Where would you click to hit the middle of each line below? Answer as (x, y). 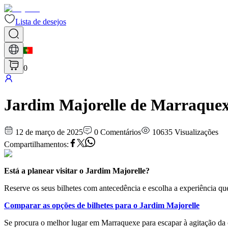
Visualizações (196, 132)
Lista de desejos (41, 22)
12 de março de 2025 (49, 132)
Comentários (121, 132)
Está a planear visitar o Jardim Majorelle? (77, 170)
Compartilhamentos (35, 144)
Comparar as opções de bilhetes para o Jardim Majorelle (102, 205)
